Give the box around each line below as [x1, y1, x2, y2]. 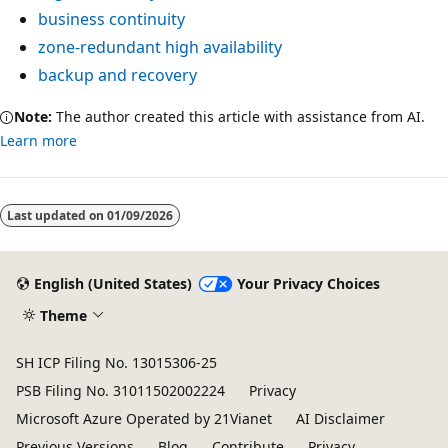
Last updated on [7, 206, 107, 224]
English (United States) [33, 274, 192, 294]
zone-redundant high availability [38, 35, 282, 58]
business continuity [38, 7, 185, 30]
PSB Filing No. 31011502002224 [16, 381, 225, 400]
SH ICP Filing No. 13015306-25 [16, 353, 217, 372]
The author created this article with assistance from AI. [52, 106, 425, 126]
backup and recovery [38, 63, 197, 86]
